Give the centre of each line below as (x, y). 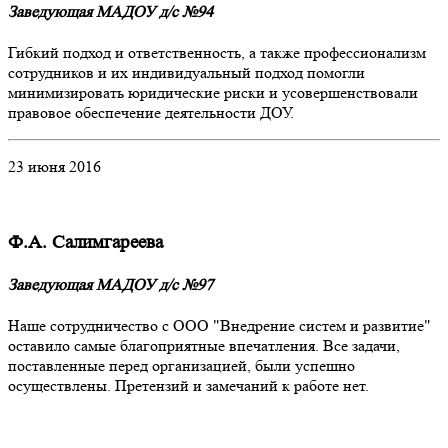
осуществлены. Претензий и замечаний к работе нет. (188, 386)
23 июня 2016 (54, 166)
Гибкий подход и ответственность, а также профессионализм (217, 52)
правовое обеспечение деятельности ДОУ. (151, 112)
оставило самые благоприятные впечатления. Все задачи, (204, 346)
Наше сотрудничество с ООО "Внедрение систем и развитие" (219, 326)
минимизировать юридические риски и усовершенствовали (213, 92)
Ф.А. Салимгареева (85, 242)
